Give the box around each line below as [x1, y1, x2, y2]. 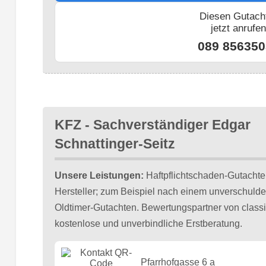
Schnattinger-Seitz [54, 136, 175, 152]
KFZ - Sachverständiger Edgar [54, 117, 251, 133]
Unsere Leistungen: [54, 170, 144, 180]
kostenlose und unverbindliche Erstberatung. [54, 218, 242, 229]
